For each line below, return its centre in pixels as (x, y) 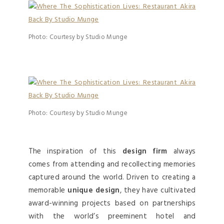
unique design (94, 191)
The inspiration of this (75, 152)
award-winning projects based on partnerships (112, 204)
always (181, 152)
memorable (48, 191)
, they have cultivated (158, 191)
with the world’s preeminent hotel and (112, 217)
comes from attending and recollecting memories (112, 165)
